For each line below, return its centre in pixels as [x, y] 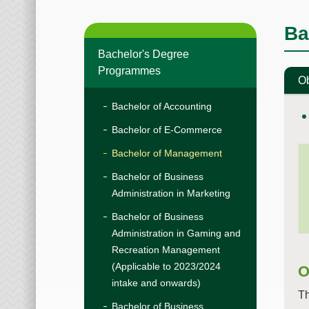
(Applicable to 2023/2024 [166, 267]
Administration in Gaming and [176, 233]
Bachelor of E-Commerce [167, 130]
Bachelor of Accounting [162, 107]
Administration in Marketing [171, 193]
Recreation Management [166, 250]
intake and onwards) [156, 283]
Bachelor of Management [167, 153]
